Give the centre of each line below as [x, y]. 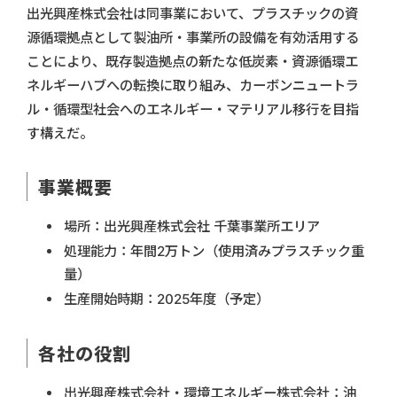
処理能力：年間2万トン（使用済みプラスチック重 [214, 252]
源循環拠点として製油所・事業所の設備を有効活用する [193, 38]
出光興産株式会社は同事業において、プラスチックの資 [192, 14]
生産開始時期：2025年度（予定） [167, 300]
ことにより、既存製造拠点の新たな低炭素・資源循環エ [192, 62]
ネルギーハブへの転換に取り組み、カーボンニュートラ [193, 86]
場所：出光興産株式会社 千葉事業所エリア [192, 227]
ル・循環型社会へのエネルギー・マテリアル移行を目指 [193, 110]
